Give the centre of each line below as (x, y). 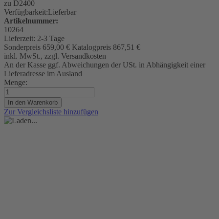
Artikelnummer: (31, 21)
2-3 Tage (51, 38)
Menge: (16, 82)
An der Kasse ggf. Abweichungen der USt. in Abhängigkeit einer (105, 65)
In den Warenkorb (33, 102)
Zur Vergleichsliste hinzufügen (51, 111)
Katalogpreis (91, 47)
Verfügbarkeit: (26, 12)
